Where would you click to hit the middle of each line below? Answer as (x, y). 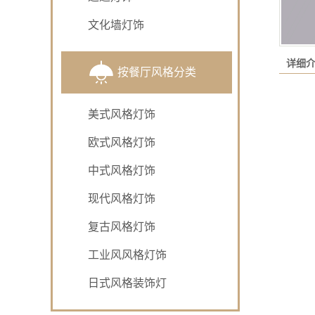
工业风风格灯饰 (127, 255)
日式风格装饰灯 (127, 283)
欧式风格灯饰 (122, 142)
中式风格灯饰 (122, 171)
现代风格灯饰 (122, 199)
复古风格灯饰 (122, 227)
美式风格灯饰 (122, 114)
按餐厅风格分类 (157, 72)
